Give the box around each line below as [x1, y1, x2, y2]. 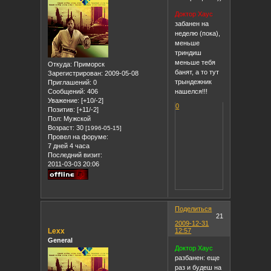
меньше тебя [175, 58, 216, 66]
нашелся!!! [175, 87, 208, 95]
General [48, 236, 73, 244]
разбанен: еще [175, 254, 220, 262]
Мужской [62, 114, 91, 122]
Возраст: [48, 123, 75, 131]
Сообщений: [48, 87, 86, 95]
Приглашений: [48, 78, 92, 86]
